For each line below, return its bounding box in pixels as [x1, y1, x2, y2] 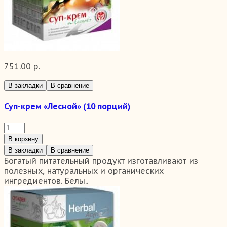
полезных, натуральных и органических [4, 166, 164, 176]
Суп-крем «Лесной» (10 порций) [4, 101, 130, 112]
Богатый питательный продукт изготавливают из [4, 156, 198, 166]
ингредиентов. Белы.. [4, 176, 88, 186]
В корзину [8, 135, 39, 143]
